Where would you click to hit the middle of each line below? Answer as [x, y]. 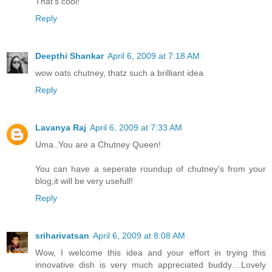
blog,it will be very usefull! [84, 181]
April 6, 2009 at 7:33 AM [136, 127]
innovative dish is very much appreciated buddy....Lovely [151, 264]
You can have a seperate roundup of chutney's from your [151, 168]
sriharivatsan [62, 235]
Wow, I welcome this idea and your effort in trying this [151, 252]
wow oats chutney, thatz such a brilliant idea [119, 73]
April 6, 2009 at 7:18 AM [154, 56]
